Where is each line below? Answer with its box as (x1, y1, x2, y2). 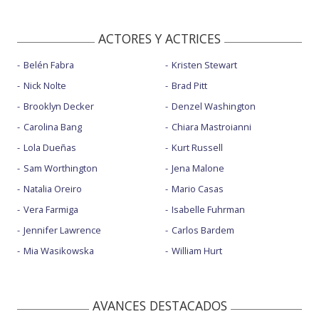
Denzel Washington (171, 99, 256, 113)
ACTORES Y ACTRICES (98, 29, 221, 47)
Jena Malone (171, 161, 224, 174)
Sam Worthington (23, 161, 98, 174)
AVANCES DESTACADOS (92, 296, 227, 314)
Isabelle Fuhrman (171, 202, 245, 216)
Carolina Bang (23, 120, 82, 133)
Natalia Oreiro (23, 182, 82, 195)
